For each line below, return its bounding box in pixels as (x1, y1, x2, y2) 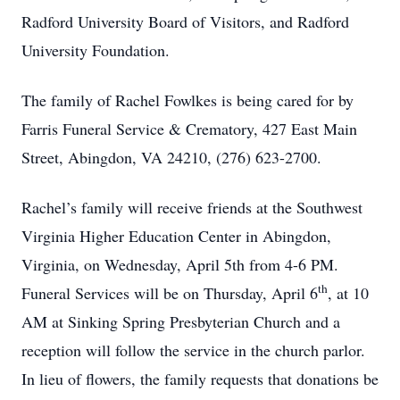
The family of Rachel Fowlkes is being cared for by (21, 89, 354, 111)
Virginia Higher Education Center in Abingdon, (21, 225, 331, 246)
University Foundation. (21, 39, 170, 61)
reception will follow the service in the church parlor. (21, 339, 371, 361)
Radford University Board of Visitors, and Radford (21, 11, 349, 32)
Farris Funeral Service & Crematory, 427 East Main (21, 118, 357, 139)
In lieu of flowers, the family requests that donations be (21, 368, 379, 389)
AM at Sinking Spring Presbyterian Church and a (21, 311, 340, 332)
